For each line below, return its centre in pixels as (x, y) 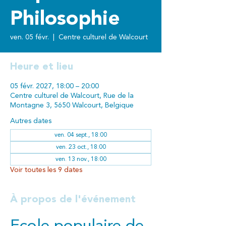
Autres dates (31, 121)
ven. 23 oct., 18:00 (81, 147)
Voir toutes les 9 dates (46, 170)
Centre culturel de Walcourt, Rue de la (72, 96)
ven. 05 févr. (30, 37)
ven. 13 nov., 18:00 (81, 159)
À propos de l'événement (73, 200)
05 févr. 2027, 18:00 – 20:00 (54, 86)
